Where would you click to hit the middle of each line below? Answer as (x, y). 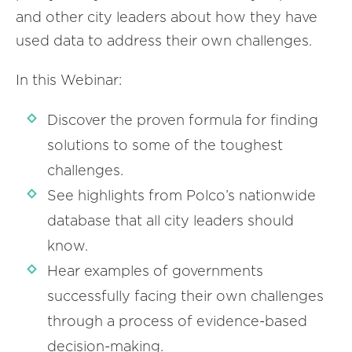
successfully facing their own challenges (185, 295)
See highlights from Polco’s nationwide (181, 195)
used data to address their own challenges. (164, 40)
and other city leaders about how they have (167, 16)
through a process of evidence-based (177, 321)
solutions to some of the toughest (165, 145)
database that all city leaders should (170, 220)
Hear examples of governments (155, 270)
